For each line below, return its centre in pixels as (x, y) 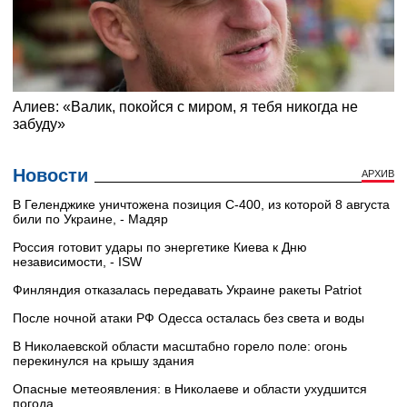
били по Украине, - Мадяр (90, 219)
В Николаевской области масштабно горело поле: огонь (180, 347)
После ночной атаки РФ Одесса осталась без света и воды (189, 318)
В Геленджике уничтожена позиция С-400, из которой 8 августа (201, 205)
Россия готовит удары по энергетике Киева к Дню (160, 248)
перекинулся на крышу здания (104, 361)
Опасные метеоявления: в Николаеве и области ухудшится (190, 389)
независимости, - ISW (77, 262)
